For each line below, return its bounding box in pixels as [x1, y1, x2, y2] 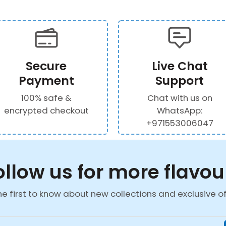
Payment [18, 72, 74, 89]
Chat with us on [147, 91, 212, 104]
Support [155, 72, 204, 89]
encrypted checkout [4, 104, 89, 117]
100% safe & [21, 91, 72, 104]
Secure [26, 57, 67, 74]
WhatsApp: [157, 104, 203, 117]
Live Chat [151, 57, 208, 74]
